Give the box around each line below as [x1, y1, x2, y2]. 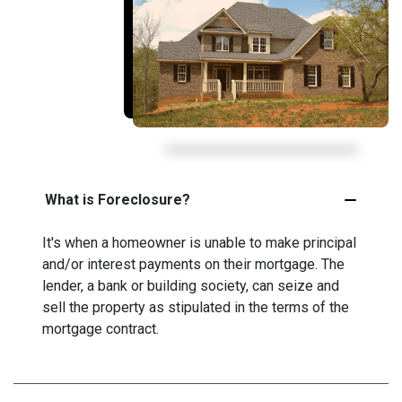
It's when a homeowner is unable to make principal [42, 233, 356, 251]
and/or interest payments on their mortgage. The [42, 255, 345, 273]
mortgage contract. [42, 319, 159, 337]
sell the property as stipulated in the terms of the [42, 298, 349, 316]
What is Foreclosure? [45, 190, 190, 208]
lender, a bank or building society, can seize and [42, 276, 339, 294]
